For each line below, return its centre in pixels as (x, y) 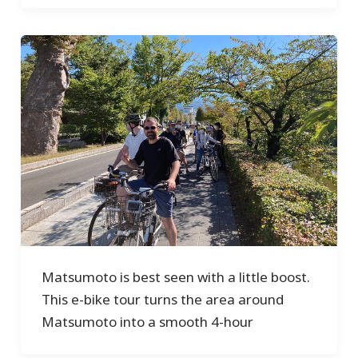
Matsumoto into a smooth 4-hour (147, 322)
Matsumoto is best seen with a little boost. (175, 277)
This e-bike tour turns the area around (162, 300)
